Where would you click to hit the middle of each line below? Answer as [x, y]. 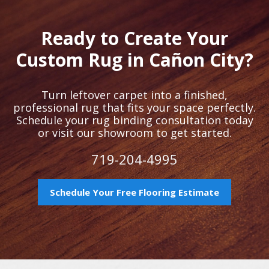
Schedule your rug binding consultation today [134, 120]
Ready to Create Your [134, 38]
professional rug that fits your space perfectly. [134, 108]
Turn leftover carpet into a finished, [134, 95]
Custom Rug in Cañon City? [134, 60]
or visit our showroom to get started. [134, 133]
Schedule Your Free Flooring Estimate [134, 192]
